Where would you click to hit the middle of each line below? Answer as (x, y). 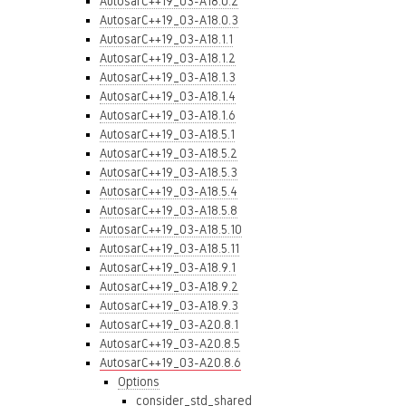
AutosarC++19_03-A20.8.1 (169, 324)
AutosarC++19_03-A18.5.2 (169, 153)
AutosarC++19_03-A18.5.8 (169, 210)
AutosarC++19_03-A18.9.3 (169, 305)
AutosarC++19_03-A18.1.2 (168, 58)
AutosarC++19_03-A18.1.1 (166, 39)
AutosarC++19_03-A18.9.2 (169, 286)
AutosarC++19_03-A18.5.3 (169, 172)
